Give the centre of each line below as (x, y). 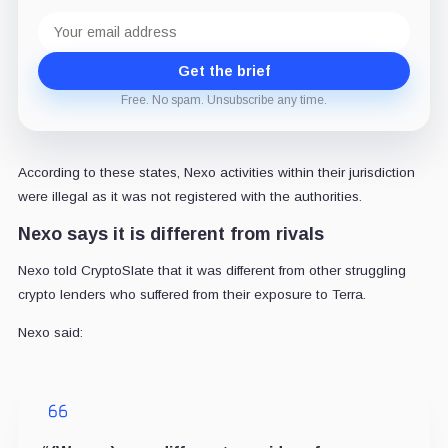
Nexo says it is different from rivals (170, 234)
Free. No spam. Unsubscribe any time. (224, 100)
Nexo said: (50, 333)
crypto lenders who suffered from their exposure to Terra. (191, 295)
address (66, 36)
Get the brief (224, 71)
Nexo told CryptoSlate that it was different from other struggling (211, 271)
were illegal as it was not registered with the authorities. (189, 197)
